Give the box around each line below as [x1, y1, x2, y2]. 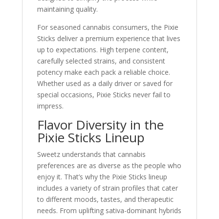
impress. [37, 101, 64, 110]
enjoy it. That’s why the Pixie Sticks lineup [37, 172, 167, 181]
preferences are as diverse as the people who [37, 161, 181, 170]
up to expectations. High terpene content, [37, 45, 169, 54]
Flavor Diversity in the [37, 116, 164, 133]
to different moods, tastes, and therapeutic [37, 195, 174, 204]
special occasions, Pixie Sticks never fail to [37, 90, 171, 99]
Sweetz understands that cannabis [37, 150, 146, 159]
